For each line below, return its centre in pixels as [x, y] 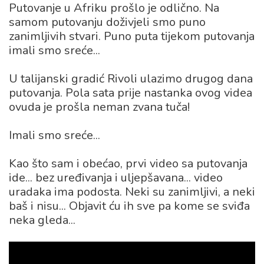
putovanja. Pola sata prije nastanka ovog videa [131, 93]
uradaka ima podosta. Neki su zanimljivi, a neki [132, 192]
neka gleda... [42, 220]
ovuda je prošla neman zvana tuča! [99, 107]
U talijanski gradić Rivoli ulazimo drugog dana [131, 79]
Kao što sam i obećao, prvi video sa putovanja [128, 164]
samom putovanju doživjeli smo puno [107, 22]
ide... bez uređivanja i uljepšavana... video [116, 178]
